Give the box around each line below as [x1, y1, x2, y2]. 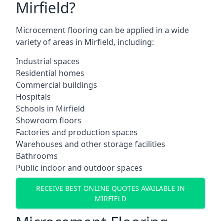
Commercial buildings [16, 79, 97, 90]
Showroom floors [16, 115, 81, 126]
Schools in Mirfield [16, 103, 85, 114]
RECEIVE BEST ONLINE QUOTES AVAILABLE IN [36, 183, 185, 193]
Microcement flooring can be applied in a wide [16, 25, 189, 36]
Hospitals [16, 91, 51, 102]
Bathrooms [16, 150, 58, 161]
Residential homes [16, 68, 84, 78]
